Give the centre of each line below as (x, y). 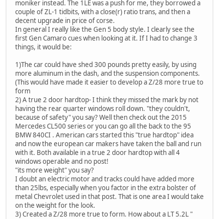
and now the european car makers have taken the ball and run (108, 143)
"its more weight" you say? (55, 170)
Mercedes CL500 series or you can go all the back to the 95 (103, 126)
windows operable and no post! (62, 161)
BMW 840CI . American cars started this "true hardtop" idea (104, 135)
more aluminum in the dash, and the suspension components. (108, 73)
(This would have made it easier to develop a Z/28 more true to (109, 82)
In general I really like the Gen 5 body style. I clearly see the (105, 29)
